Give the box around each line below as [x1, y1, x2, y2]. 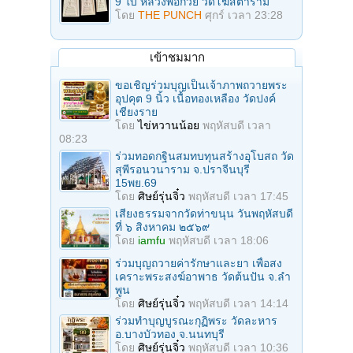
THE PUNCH [138, 9, 202, 22]
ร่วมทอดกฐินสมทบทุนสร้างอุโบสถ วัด [115, 150, 294, 163]
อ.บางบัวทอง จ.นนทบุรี [115, 328, 225, 341]
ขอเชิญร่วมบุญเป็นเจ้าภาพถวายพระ [115, 79, 288, 92]
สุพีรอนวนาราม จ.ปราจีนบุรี [115, 163, 250, 176]
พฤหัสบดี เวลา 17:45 [188, 190, 288, 203]
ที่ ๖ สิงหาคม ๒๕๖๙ [115, 221, 210, 234]
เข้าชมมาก [149, 50, 205, 65]
